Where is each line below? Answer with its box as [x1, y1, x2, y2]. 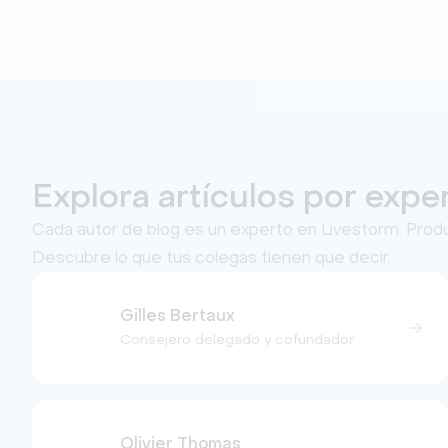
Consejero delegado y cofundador [120, 331, 354, 348]
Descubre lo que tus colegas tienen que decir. [32, 248, 391, 267]
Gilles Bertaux [120, 306, 235, 325]
